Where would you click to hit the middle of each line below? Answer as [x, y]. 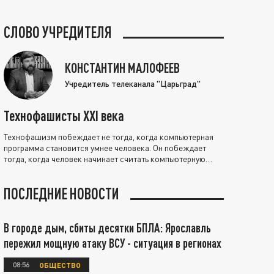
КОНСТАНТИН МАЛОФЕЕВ [122, 67]
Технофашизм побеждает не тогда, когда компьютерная [109, 136]
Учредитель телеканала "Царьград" [133, 83]
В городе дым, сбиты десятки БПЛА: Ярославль [107, 228]
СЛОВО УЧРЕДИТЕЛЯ [58, 32]
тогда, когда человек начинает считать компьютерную [105, 158]
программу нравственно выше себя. [70, 169]
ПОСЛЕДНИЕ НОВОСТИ [61, 193]
